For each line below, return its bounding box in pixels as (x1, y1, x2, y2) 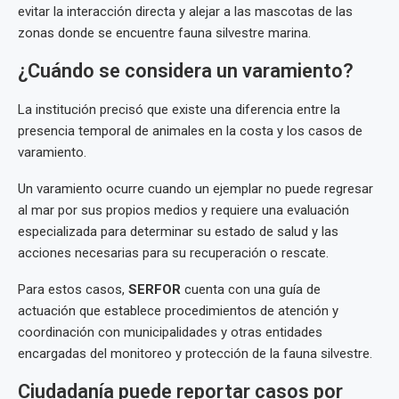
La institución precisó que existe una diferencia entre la (18, 102, 340, 118)
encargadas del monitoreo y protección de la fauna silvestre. (18, 346, 372, 362)
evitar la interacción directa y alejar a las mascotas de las (18, 4, 353, 20)
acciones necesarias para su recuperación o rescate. (18, 245, 329, 262)
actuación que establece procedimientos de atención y (18, 303, 338, 320)
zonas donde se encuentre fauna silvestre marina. (18, 25, 311, 42)
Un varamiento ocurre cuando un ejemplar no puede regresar (18, 181, 373, 198)
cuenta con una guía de (181, 281, 321, 298)
